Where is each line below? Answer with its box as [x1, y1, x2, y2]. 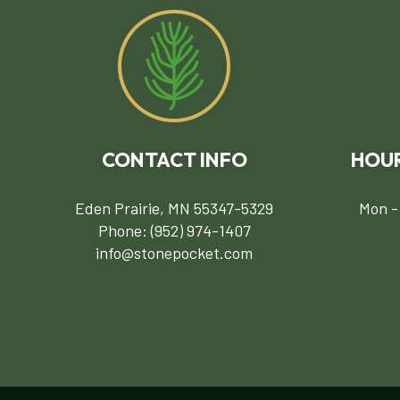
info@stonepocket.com [96, 242, 254, 262]
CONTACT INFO [101, 146, 247, 172]
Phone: [97, 220, 151, 240]
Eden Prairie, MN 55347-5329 [75, 197, 274, 218]
